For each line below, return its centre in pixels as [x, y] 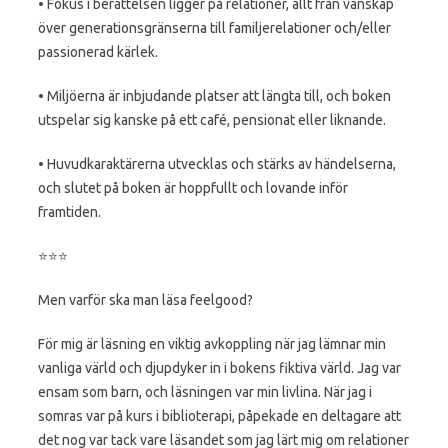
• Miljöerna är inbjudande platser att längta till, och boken [214, 95]
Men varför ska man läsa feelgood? [145, 299]
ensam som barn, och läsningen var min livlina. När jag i [205, 391]
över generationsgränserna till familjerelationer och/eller [214, 27]
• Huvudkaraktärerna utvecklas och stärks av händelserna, [217, 163]
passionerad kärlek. [98, 51]
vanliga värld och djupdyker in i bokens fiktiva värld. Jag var [219, 367]
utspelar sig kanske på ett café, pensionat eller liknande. [212, 119]
